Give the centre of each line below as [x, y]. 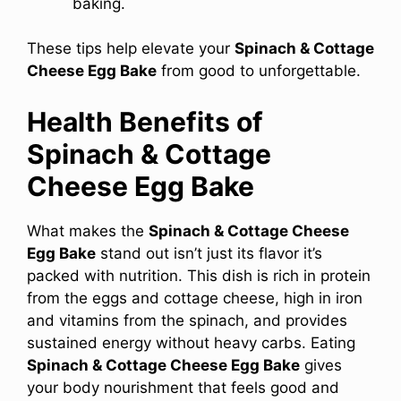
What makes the [88, 230]
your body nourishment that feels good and [183, 387]
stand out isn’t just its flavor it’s [209, 253]
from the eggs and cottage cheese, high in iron [195, 298]
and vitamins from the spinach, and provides [187, 320]
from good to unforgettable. [259, 71]
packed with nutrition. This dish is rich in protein [199, 275]
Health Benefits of [145, 121]
